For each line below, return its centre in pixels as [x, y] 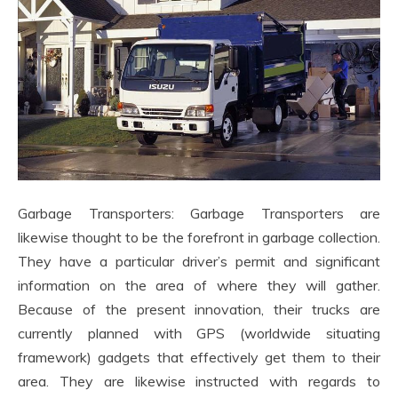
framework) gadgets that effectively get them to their [199, 357]
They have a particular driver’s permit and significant [199, 261]
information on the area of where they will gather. [199, 285]
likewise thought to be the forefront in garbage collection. [199, 237]
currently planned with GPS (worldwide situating [199, 333]
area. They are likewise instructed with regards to [199, 381]
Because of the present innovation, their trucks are [199, 309]
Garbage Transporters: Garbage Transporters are [199, 213]
